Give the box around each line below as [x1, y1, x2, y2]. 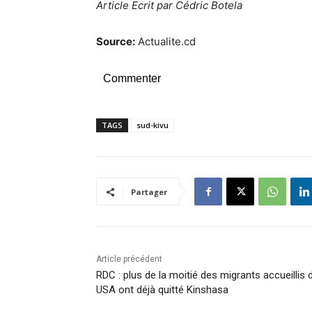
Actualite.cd [135, 34, 196, 48]
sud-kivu [136, 119, 169, 130]
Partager [131, 186, 167, 197]
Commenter [103, 72, 161, 84]
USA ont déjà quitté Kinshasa [96, 283, 228, 296]
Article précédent [96, 253, 162, 264]
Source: [96, 34, 135, 48]
